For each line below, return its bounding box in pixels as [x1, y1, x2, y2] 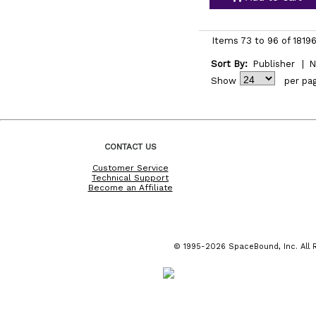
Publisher [252, 59, 295, 69]
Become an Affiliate [87, 182, 173, 193]
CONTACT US [104, 141, 157, 152]
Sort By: [210, 59, 248, 69]
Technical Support [92, 172, 169, 183]
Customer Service [92, 162, 169, 173]
